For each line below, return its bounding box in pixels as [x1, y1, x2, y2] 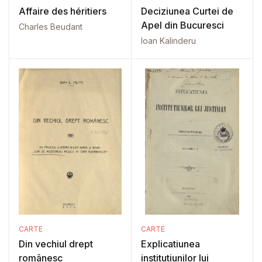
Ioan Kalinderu [140, 36, 196, 46]
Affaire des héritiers [19, 5, 106, 17]
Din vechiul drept [19, 238, 93, 250]
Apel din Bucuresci [140, 19, 224, 31]
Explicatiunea [140, 238, 200, 250]
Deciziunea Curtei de [140, 5, 233, 17]
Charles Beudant [19, 22, 82, 32]
